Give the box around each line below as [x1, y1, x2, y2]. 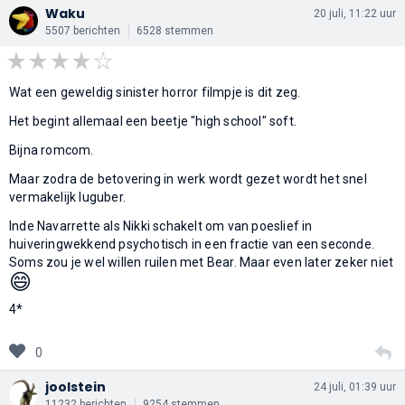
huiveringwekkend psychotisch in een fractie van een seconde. [9, 236, 375, 251]
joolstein [45, 377, 106, 396]
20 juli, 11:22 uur [314, 6, 396, 20]
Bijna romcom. [9, 142, 94, 157]
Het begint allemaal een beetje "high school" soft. [9, 113, 297, 128]
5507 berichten [45, 24, 120, 37]
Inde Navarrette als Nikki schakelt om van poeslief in [9, 218, 313, 233]
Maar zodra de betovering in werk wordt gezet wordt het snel [9, 171, 367, 186]
